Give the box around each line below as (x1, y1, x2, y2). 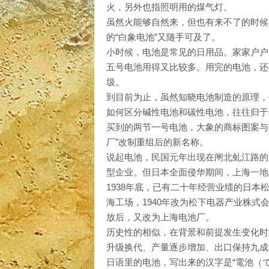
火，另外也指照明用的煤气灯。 (106, 2, 232, 12)
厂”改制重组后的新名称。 (106, 137, 208, 147)
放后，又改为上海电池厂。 (106, 212, 217, 222)
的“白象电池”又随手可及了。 (106, 32, 220, 42)
